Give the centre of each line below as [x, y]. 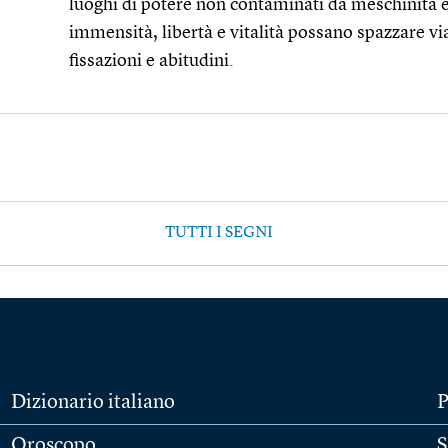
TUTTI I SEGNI [219, 233]
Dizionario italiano [92, 403]
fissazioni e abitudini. [151, 61]
